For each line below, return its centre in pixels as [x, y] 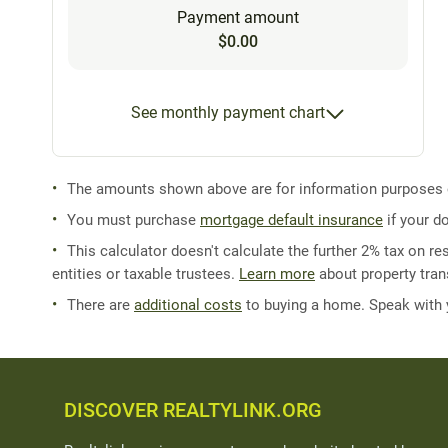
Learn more [277, 274]
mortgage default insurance [291, 220]
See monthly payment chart [228, 112]
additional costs [188, 304]
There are [100, 304]
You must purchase [133, 220]
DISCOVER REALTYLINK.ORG [193, 409]
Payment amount [238, 17]
